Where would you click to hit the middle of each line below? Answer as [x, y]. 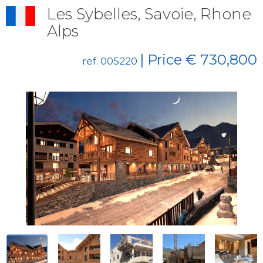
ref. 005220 [111, 61]
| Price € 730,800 [198, 60]
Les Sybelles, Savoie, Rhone [149, 14]
